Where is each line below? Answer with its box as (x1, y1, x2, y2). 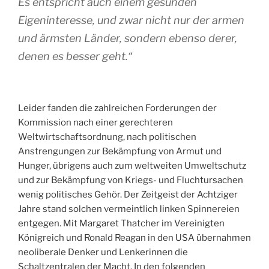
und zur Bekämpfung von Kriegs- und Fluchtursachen (18, 174, 243, 186)
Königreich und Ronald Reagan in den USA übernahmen (18, 232, 251, 243)
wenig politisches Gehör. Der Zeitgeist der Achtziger (18, 189, 238, 200)
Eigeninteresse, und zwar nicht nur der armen (18, 14, 244, 27)
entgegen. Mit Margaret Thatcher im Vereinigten (18, 217, 225, 229)
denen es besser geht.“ (18, 50, 132, 63)
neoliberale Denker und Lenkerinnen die (18, 246, 188, 258)
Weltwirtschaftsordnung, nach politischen (18, 131, 196, 142)
